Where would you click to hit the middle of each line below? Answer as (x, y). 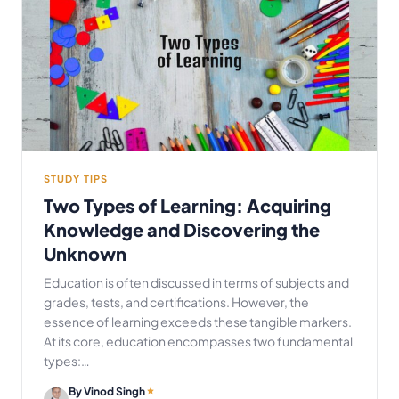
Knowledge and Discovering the (182, 229)
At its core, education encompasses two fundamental (198, 341)
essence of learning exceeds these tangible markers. (198, 321)
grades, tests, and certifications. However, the (176, 301)
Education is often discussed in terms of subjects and (196, 282)
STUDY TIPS (76, 178)
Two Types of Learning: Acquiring (187, 205)
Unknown (85, 253)
